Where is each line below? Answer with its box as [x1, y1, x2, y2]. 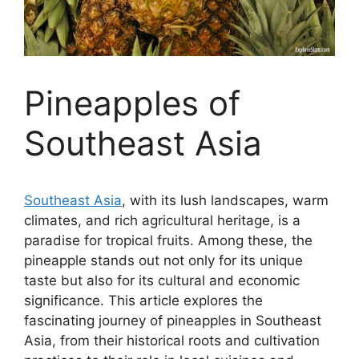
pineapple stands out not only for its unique [24, 252, 303, 268]
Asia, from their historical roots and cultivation [24, 332, 320, 349]
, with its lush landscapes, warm [122, 192, 329, 208]
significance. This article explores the [24, 292, 263, 309]
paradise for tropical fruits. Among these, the [24, 232, 313, 248]
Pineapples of [24, 82, 240, 123]
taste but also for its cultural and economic [24, 272, 300, 288]
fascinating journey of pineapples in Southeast [24, 312, 321, 329]
